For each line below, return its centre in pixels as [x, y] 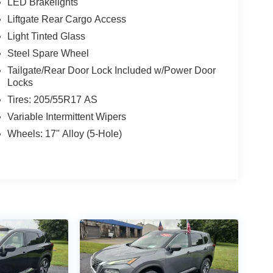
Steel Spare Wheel [48, 54]
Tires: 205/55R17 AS [52, 100]
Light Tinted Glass [46, 37]
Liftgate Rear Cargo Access [66, 19]
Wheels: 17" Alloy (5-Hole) [64, 134]
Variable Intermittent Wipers [66, 117]
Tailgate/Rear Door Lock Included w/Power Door [111, 71]
